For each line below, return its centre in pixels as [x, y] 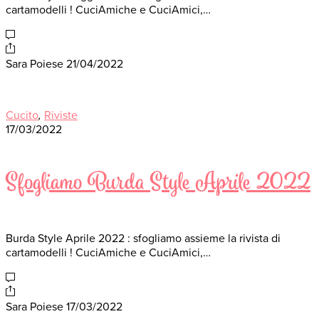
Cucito [22, 115]
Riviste [61, 115]
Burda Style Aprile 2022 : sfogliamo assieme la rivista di [143, 239]
